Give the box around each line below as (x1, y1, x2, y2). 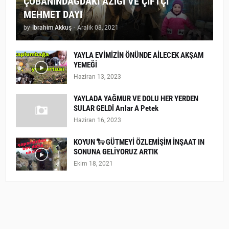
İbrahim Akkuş (32, 24, 72, 31)
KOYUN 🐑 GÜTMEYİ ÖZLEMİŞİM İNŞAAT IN (74, 138, 204, 147)
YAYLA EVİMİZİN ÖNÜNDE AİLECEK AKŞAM (74, 51, 203, 60)
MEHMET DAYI (24, 8, 82, 20)
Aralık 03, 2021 (77, 24, 119, 31)
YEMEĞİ (74, 60, 97, 70)
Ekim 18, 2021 (74, 160, 113, 167)
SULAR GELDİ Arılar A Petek (74, 104, 158, 113)
